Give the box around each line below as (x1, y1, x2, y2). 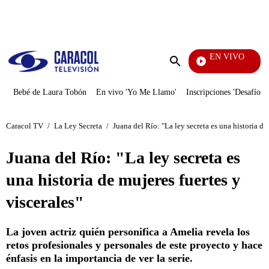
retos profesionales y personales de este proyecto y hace (6, 239, 262, 251)
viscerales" (6, 193, 84, 211)
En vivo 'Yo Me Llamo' (96, 88, 177, 97)
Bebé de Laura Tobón (13, 88, 86, 97)
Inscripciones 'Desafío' (186, 88, 262, 97)
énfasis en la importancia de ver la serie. (6, 252, 193, 264)
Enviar (175, 68, 200, 78)
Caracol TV (6, 121, 43, 130)
